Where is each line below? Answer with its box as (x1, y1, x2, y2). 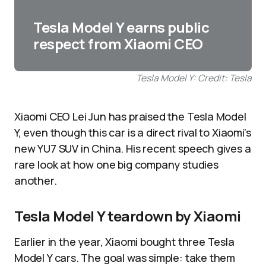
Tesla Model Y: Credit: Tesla (136, 71, 252, 84)
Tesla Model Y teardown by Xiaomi (14, 206, 241, 226)
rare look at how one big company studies (14, 157, 218, 172)
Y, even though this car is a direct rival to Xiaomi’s (14, 125, 251, 140)
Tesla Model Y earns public (33, 17, 210, 37)
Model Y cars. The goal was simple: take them (14, 251, 236, 265)
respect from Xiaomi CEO (33, 34, 203, 53)
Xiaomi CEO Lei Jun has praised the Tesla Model (14, 109, 246, 123)
